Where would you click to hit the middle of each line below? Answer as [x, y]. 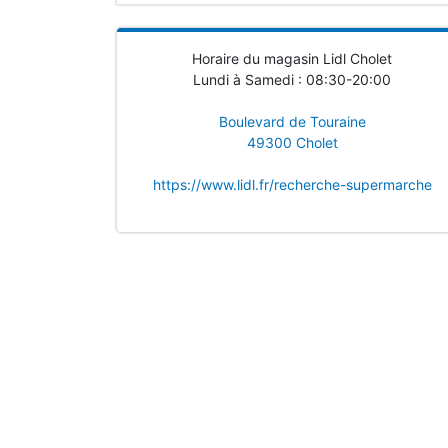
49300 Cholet [292, 142]
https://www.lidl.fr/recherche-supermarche [292, 184]
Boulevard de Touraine [292, 121]
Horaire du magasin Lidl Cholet [292, 58]
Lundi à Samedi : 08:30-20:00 [292, 79]
